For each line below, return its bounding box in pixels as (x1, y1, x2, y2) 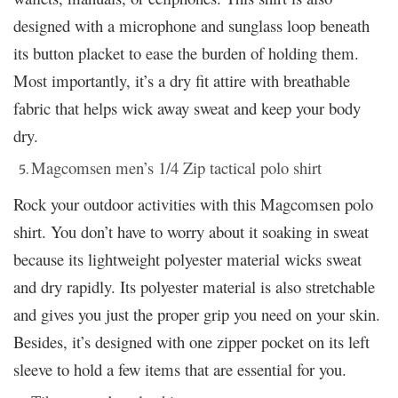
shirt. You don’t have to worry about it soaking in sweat (13, 219, 369, 243)
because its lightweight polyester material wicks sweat (13, 247, 362, 270)
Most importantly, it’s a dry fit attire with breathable (13, 68, 350, 92)
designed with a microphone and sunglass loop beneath (13, 13, 370, 36)
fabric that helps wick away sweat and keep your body (13, 96, 361, 119)
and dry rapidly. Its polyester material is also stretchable (13, 275, 375, 298)
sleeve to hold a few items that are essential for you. (13, 357, 346, 380)
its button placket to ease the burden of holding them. (13, 41, 359, 64)
